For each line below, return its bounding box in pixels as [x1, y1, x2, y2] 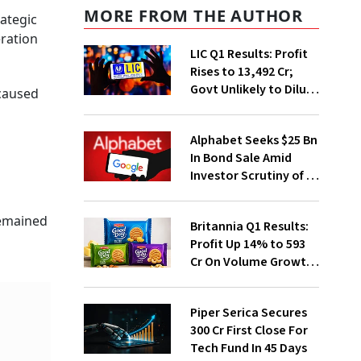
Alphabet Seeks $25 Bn [189, 131, 317, 149]
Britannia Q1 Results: [189, 218, 309, 235]
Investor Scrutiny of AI [189, 167, 317, 185]
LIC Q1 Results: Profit [189, 45, 308, 63]
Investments [189, 185, 263, 202]
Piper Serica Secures [189, 304, 307, 322]
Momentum [189, 288, 257, 306]
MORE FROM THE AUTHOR [84, 5, 303, 27]
